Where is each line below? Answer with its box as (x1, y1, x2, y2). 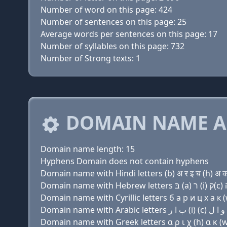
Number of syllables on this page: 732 (41, 41, 184, 52)
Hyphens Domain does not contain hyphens (41, 156, 209, 167)
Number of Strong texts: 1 (41, 53, 140, 64)
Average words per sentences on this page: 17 (41, 28, 217, 40)
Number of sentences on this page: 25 (41, 16, 186, 27)
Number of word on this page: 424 (41, 4, 172, 15)
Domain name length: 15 (41, 143, 135, 155)
